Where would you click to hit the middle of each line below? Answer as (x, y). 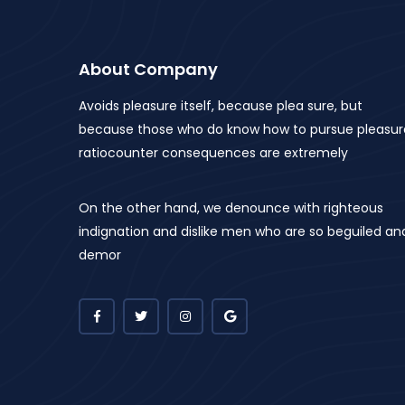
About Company (148, 69)
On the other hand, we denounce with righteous (231, 208)
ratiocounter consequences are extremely (213, 153)
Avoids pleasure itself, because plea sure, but (221, 106)
